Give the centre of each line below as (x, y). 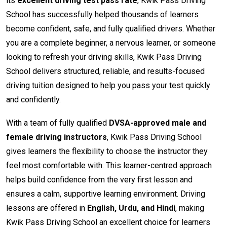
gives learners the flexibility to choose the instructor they (107, 152)
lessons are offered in (47, 208)
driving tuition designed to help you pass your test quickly (108, 86)
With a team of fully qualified (58, 123)
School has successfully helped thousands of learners (102, 15)
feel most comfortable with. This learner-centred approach (109, 166)
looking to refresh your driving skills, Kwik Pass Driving (104, 57)
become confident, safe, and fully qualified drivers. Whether (111, 29)
